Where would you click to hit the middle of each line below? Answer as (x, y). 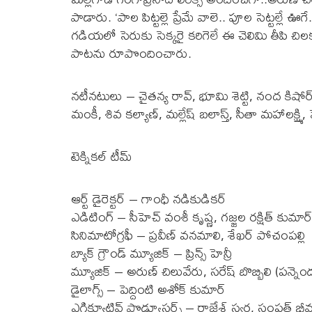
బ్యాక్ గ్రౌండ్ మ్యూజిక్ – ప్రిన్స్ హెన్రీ (151, 253)
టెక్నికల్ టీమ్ (102, 157)
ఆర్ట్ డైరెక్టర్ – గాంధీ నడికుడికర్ (149, 199)
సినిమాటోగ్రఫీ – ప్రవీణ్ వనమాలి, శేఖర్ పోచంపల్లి (188, 235)
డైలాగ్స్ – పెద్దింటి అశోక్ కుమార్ (148, 290)
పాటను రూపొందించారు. (131, 54)
